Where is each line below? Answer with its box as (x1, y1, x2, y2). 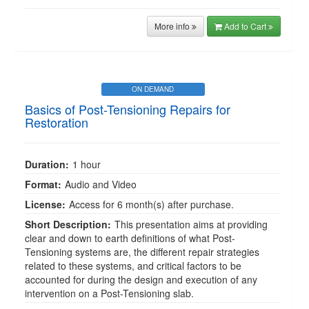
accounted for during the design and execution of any (25, 272, 257, 286)
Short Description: (25, 217, 111, 231)
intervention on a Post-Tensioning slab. (25, 286, 197, 300)
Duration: (25, 157, 69, 171)
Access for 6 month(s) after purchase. (69, 197, 234, 211)
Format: (25, 177, 61, 191)
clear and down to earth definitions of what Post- (25, 231, 235, 245)
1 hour (72, 157, 101, 171)
